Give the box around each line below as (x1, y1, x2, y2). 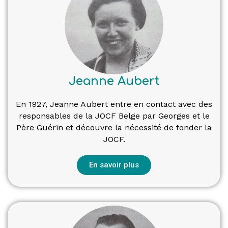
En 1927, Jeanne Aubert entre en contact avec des (16, 99, 212, 109)
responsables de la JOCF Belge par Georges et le (18, 110, 210, 121)
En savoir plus (89, 160, 139, 169)
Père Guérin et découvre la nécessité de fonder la (16, 122, 212, 132)
